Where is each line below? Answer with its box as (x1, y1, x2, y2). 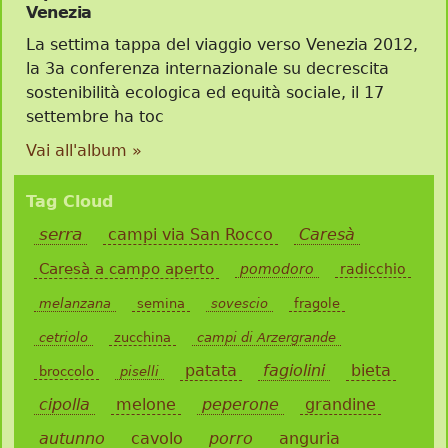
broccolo (39, 364, 94, 380)
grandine (305, 395, 376, 415)
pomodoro (240, 261, 314, 278)
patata (185, 361, 237, 381)
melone (116, 395, 176, 415)
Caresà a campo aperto (39, 260, 214, 279)
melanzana (39, 296, 111, 312)
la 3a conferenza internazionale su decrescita (26, 59, 389, 79)
